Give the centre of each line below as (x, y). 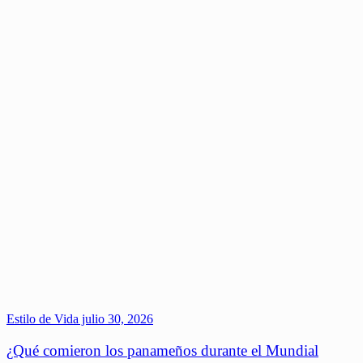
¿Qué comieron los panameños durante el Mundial (162, 350)
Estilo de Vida (43, 319)
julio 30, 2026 (116, 319)
